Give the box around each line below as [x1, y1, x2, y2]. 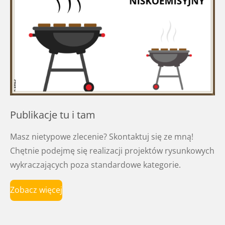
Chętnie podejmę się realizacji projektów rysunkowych [10, 145, 214, 156]
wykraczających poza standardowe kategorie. [10, 159, 181, 170]
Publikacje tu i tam [10, 107, 95, 122]
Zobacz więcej [10, 184, 62, 196]
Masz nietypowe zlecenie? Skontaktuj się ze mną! [10, 131, 193, 142]
